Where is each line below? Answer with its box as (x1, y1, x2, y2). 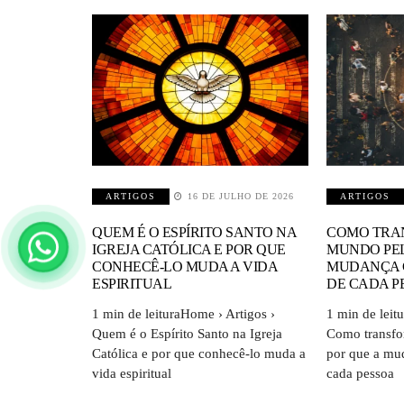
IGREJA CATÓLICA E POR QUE (92, 241, 287, 257)
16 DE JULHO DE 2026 (188, 190, 294, 201)
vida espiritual (92, 365, 171, 381)
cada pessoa (326, 365, 395, 381)
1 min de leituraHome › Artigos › (92, 306, 275, 321)
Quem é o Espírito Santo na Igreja (92, 326, 282, 341)
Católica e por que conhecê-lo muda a (92, 345, 306, 361)
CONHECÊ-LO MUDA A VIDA (92, 258, 278, 274)
